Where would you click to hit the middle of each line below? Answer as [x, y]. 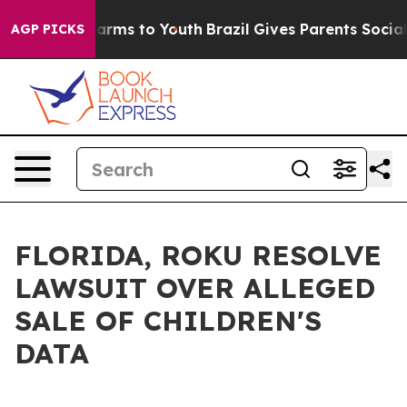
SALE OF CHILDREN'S [168, 321]
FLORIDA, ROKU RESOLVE [198, 255]
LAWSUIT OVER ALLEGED [195, 288]
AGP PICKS [48, 29]
